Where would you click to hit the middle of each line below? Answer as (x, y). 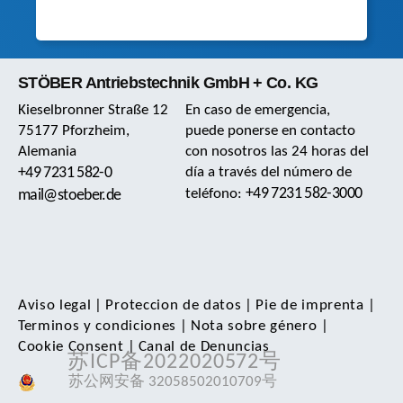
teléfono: (216, 193)
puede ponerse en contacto (271, 130)
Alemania (47, 151)
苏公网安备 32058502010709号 (173, 381)
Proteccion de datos (174, 305)
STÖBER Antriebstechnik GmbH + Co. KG (168, 82)
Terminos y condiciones (97, 326)
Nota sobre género (254, 326)
